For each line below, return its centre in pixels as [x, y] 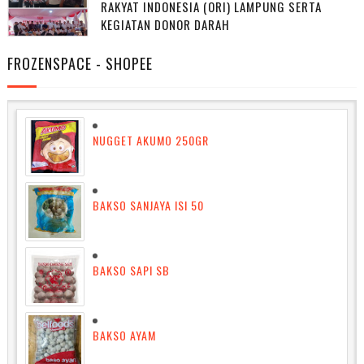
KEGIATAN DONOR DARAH [165, 25]
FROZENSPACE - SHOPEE [80, 64]
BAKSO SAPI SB [131, 270]
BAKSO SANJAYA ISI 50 [148, 205]
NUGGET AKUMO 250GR [150, 140]
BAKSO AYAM [124, 335]
